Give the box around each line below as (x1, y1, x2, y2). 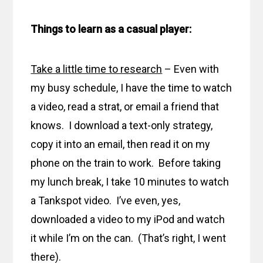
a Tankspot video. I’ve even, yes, (31, 194, 181, 207)
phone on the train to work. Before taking (31, 157, 221, 170)
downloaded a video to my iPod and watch (31, 213, 225, 226)
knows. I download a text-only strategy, (31, 119, 213, 132)
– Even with (162, 63, 220, 76)
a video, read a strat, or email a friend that (31, 100, 220, 113)
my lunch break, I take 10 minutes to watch (31, 176, 230, 188)
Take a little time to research (31, 63, 163, 76)
